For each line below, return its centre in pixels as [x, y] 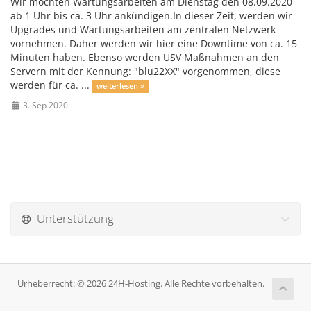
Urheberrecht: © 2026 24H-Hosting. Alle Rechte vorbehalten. [141, 284]
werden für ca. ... [51, 85]
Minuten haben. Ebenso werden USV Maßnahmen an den [145, 57]
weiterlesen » [121, 86]
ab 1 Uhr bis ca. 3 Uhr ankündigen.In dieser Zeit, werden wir [151, 16]
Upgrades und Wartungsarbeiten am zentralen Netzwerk [143, 30]
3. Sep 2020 [44, 105]
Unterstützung [73, 218]
